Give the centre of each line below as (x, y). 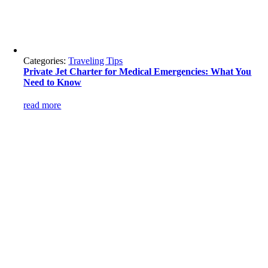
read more (42, 105)
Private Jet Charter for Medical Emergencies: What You (138, 71)
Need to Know (53, 82)
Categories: (46, 61)
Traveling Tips (96, 61)
